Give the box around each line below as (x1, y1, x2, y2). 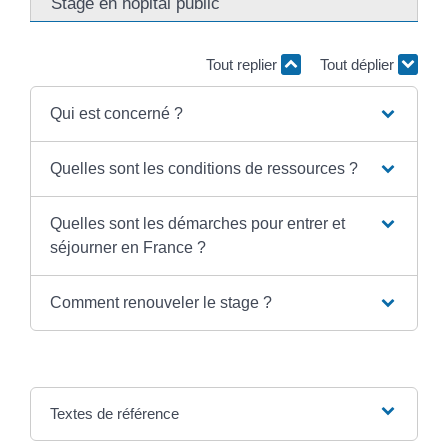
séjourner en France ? (49, 238, 206, 256)
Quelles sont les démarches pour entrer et (49, 214, 345, 232)
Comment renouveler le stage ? (49, 293, 272, 311)
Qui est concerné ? (49, 104, 183, 122)
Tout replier (206, 56, 281, 73)
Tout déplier (320, 56, 398, 73)
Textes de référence (49, 404, 179, 422)
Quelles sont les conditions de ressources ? (49, 159, 358, 177)
